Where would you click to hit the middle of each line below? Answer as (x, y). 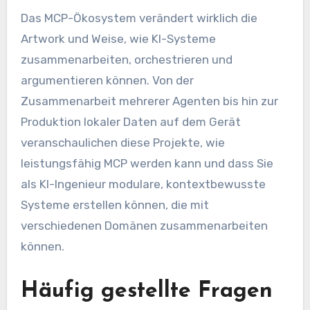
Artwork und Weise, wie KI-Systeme (118, 39)
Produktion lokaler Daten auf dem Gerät (130, 122)
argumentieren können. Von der (107, 81)
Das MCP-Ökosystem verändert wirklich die (139, 18)
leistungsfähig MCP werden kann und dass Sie (147, 164)
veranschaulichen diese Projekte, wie (122, 143)
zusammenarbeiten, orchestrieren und (126, 60)
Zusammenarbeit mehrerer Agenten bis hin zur (149, 101)
